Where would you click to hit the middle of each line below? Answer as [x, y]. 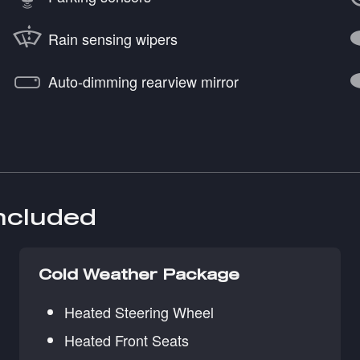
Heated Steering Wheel [139, 312]
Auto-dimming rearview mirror [143, 81]
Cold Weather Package [139, 274]
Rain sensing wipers [113, 38]
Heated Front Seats [127, 340]
